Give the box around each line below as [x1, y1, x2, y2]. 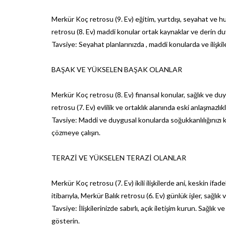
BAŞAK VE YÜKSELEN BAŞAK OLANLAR [51, 65, 182, 74]
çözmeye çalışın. [51, 128, 100, 137]
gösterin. [51, 216, 80, 225]
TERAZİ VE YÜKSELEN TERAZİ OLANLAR [51, 153, 186, 162]
